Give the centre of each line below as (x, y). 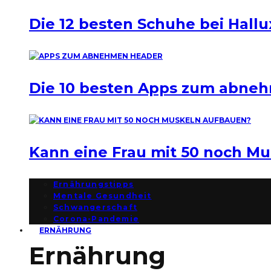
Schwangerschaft (95, 207)
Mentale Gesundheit (103, 196)
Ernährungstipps (93, 184)
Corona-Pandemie (96, 219)
